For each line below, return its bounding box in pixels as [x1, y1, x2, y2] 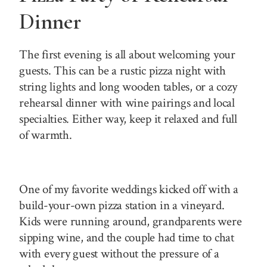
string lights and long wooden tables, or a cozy [19, 78, 237, 95]
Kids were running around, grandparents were [19, 213, 242, 229]
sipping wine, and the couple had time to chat [19, 229, 234, 246]
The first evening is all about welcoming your [19, 46, 235, 63]
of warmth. [19, 126, 72, 143]
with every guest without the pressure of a [19, 245, 219, 262]
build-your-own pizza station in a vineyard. [19, 197, 225, 213]
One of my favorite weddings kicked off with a [19, 181, 238, 197]
